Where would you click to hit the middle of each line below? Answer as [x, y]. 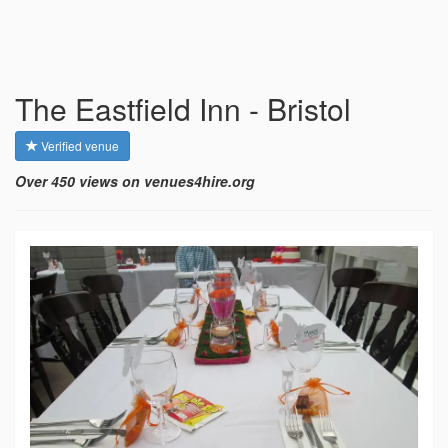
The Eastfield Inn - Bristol [183, 108]
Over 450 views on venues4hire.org [135, 181]
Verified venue [78, 146]
